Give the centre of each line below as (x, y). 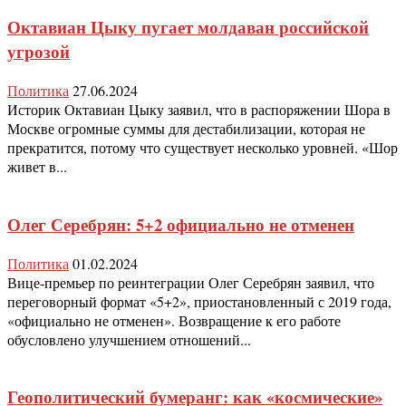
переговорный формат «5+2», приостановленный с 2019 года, (199, 301)
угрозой (39, 52)
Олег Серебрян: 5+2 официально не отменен (181, 224)
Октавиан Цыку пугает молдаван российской (188, 27)
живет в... (37, 167)
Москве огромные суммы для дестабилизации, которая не (186, 129)
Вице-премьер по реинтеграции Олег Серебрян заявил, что (191, 282)
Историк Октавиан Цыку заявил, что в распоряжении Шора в (199, 110)
